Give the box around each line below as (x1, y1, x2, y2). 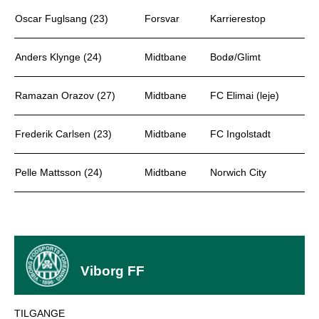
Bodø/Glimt (210, 51, 261, 63)
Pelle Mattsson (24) (15, 167, 103, 178)
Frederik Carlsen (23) (15, 128, 112, 140)
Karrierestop (210, 13, 266, 24)
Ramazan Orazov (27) (15, 90, 115, 101)
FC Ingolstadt (210, 128, 271, 140)
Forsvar (145, 13, 179, 24)
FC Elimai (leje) (210, 90, 279, 101)
